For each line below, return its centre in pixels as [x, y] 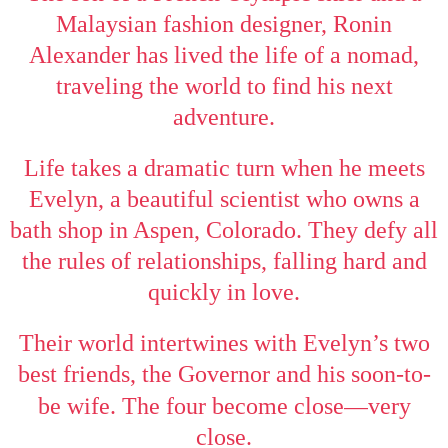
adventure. [224, 116]
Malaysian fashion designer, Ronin [224, 23]
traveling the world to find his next [224, 85]
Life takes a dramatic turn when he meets [224, 167]
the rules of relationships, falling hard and [224, 260]
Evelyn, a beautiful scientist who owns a [224, 198]
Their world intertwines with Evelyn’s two [224, 342]
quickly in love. [224, 291]
